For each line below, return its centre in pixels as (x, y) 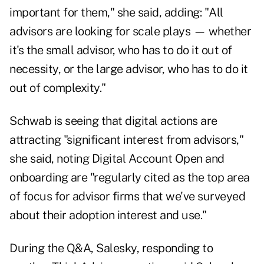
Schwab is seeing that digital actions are (113, 121)
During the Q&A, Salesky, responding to (111, 248)
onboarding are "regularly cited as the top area (130, 178)
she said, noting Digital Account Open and (117, 159)
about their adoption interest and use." (108, 215)
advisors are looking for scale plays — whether (130, 32)
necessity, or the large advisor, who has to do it (129, 69)
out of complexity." (58, 88)
